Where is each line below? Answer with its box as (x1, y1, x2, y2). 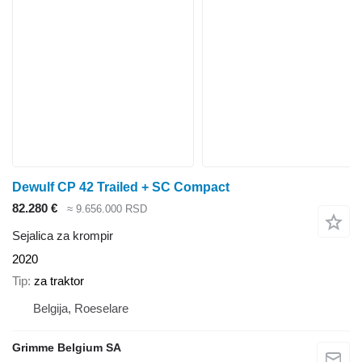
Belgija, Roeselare (33, 301, 128, 315)
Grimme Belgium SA (12, 340, 121, 354)
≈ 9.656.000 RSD (67, 202, 147, 215)
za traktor (34, 273, 84, 288)
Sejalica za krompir (12, 229, 113, 243)
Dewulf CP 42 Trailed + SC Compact (12, 179, 229, 194)
